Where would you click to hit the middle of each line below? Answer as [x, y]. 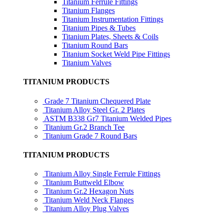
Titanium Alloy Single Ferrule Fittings [102, 174]
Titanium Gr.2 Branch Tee [85, 127]
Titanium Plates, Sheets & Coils [110, 37]
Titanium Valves [87, 63]
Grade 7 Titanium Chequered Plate [98, 101]
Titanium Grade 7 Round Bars [91, 136]
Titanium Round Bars [95, 46]
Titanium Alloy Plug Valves [87, 209]
